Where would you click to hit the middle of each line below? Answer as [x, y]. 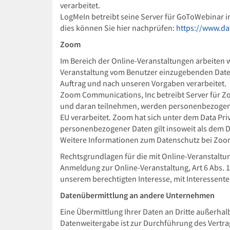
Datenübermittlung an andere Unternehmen [137, 195]
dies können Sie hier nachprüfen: [118, 28]
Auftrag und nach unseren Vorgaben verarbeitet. [143, 83]
